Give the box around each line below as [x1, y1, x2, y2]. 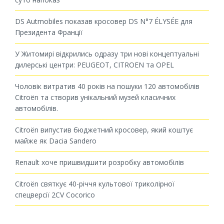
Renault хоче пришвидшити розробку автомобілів [15, 157, 184, 167]
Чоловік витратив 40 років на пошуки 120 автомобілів [15, 81, 199, 91]
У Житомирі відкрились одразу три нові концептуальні [15, 49, 199, 59]
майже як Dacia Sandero [15, 136, 96, 146]
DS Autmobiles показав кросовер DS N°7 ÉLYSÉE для [15, 16, 192, 26]
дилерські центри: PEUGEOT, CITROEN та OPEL [15, 60, 174, 70]
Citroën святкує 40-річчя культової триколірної [15, 179, 174, 189]
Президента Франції [15, 27, 82, 37]
